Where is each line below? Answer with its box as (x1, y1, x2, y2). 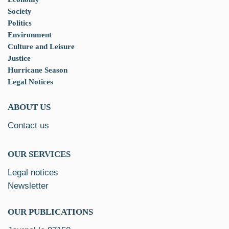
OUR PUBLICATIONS (8, 207, 93, 217)
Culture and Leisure (8, 42, 75, 51)
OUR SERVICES (8, 149, 71, 159)
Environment (8, 31, 52, 39)
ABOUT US (8, 102, 51, 112)
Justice (8, 54, 31, 63)
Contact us (8, 121, 49, 131)
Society (8, 7, 32, 16)
